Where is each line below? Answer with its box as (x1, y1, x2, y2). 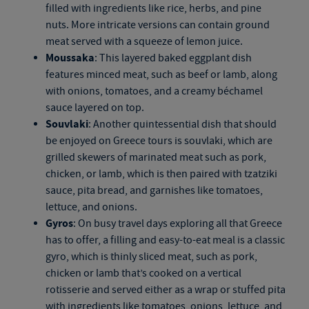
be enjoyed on (45, 134, 113, 148)
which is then (126, 167, 188, 181)
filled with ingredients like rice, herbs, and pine (45, 1, 261, 15)
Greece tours (112, 134, 172, 148)
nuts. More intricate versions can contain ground (45, 18, 270, 32)
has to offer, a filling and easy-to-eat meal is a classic (45, 233, 285, 247)
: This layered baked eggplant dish (94, 51, 252, 65)
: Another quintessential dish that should (88, 117, 277, 131)
